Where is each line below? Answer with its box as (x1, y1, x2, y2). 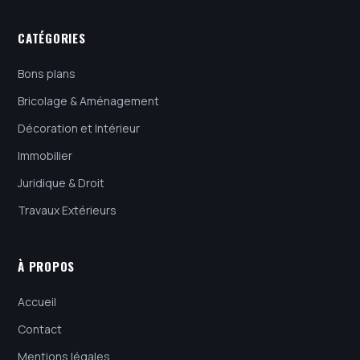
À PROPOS (18, 256, 75, 275)
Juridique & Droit (18, 174, 104, 190)
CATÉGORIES (18, 28, 86, 47)
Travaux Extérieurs (18, 202, 117, 218)
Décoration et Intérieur (18, 120, 140, 136)
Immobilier (18, 147, 72, 163)
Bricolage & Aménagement (18, 92, 159, 108)
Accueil (18, 293, 56, 309)
